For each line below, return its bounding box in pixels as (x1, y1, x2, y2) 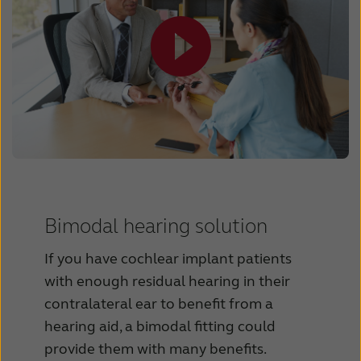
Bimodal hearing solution (44, 214, 268, 239)
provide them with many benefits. (44, 339, 267, 358)
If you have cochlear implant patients (44, 249, 292, 268)
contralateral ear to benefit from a (44, 294, 273, 313)
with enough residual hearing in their (44, 272, 290, 290)
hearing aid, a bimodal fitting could (44, 317, 276, 335)
